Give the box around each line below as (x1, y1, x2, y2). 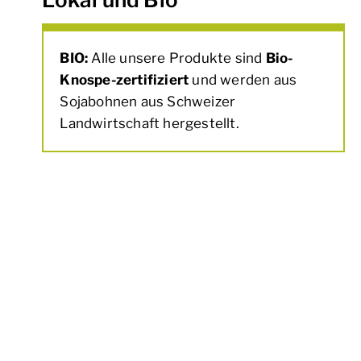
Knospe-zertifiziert (60, 72, 189, 89)
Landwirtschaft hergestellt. (60, 115, 239, 132)
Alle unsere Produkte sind (88, 50, 266, 67)
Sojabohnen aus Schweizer (60, 93, 236, 110)
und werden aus (189, 72, 297, 89)
